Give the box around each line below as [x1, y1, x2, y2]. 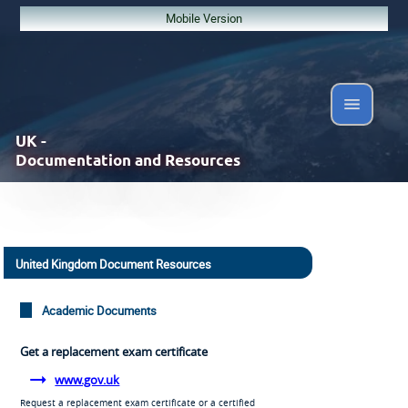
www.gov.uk [55, 371, 120, 388]
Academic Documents [41, 302, 157, 320]
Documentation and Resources [15, 150, 240, 169]
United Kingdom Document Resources [15, 256, 211, 273]
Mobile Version [165, 9, 242, 26]
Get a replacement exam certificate [19, 342, 208, 360]
